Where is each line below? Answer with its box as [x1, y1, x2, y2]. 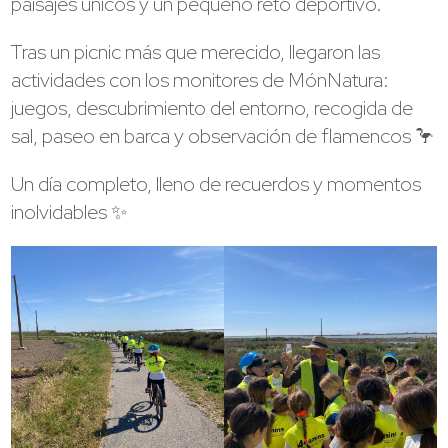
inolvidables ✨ [11, 198, 128, 225]
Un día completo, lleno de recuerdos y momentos [11, 170, 422, 197]
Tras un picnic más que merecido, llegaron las [11, 38, 381, 65]
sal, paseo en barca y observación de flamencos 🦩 [11, 122, 436, 149]
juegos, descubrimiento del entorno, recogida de [11, 94, 414, 121]
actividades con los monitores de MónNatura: [11, 66, 390, 93]
